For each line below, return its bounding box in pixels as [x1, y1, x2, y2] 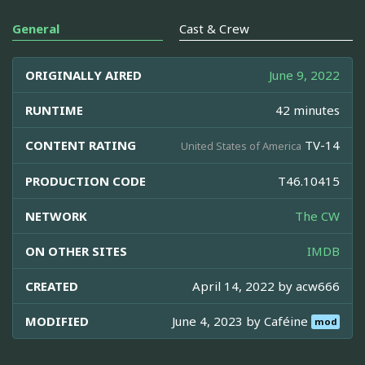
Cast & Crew [179, 20, 249, 37]
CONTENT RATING [25, 136, 136, 153]
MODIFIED [25, 312, 89, 329]
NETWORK [25, 207, 87, 224]
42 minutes [275, 101, 340, 118]
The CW [295, 207, 340, 224]
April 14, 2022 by [192, 277, 296, 294]
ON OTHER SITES [25, 242, 127, 259]
